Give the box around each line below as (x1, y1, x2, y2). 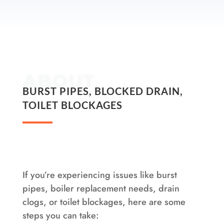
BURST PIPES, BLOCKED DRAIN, (22, 84, 183, 97)
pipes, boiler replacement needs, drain (22, 181, 179, 195)
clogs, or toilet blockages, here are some (22, 195, 185, 208)
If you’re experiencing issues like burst (22, 168, 177, 181)
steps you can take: (22, 208, 99, 222)
